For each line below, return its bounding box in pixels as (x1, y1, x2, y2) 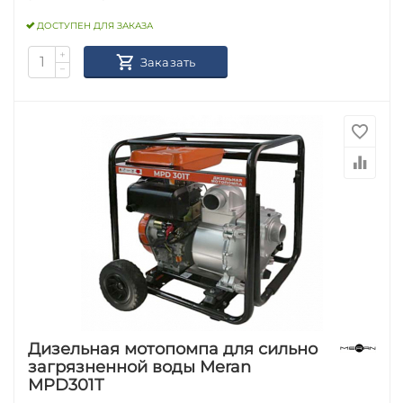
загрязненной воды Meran (28, 356, 252, 377)
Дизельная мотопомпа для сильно (28, 338, 318, 359)
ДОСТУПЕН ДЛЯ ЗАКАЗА (37, 20, 154, 32)
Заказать (139, 54, 196, 69)
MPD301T (28, 374, 104, 395)
